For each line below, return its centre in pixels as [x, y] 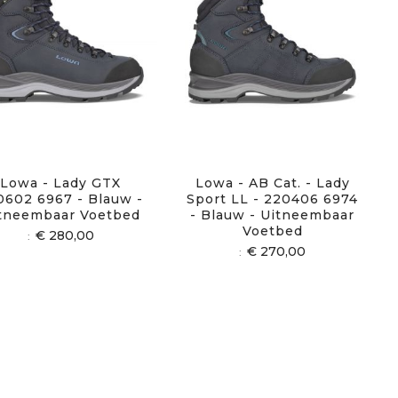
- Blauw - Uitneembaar [273, 215]
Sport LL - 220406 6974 [273, 199]
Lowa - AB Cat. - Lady [272, 183]
